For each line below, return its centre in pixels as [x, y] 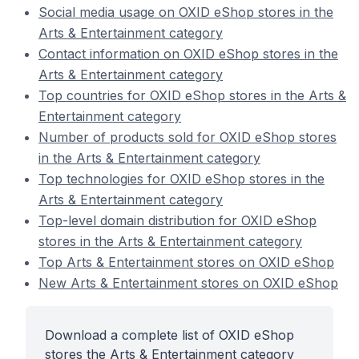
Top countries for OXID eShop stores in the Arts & [192, 95]
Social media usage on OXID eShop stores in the [186, 12]
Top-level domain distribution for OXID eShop [177, 220]
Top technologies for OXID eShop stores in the [182, 179]
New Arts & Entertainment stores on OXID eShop [188, 283]
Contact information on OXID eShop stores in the [188, 54]
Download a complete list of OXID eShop [169, 335]
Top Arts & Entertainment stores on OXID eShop [186, 262]
